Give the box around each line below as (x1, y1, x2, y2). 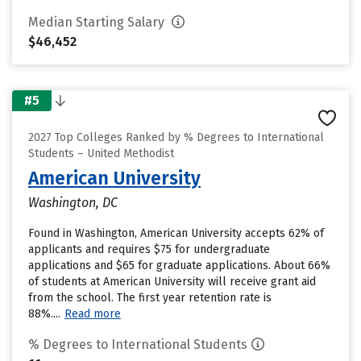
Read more (64, 307, 121, 321)
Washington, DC (28, 195, 118, 210)
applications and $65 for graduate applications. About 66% (28, 259, 330, 272)
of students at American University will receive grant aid (28, 275, 316, 288)
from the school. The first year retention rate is (28, 291, 272, 305)
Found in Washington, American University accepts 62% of (28, 226, 324, 240)
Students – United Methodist (28, 147, 174, 160)
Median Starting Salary (28, 15, 168, 30)
